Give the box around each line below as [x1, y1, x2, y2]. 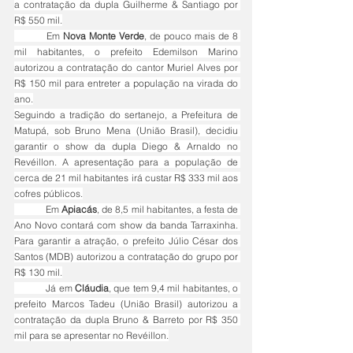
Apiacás [61, 203, 98, 215]
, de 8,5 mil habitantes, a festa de [97, 203, 239, 215]
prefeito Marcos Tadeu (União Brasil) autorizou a [14, 298, 238, 310]
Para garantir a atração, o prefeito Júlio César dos [14, 235, 238, 247]
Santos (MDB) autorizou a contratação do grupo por [14, 251, 238, 262]
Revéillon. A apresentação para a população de [14, 156, 238, 168]
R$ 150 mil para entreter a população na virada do [14, 77, 238, 89]
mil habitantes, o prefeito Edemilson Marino [14, 46, 238, 58]
